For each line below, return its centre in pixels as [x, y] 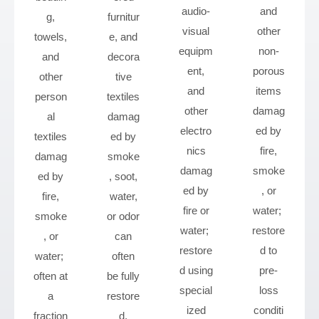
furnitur [123, 17]
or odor [123, 216]
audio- [196, 11]
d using [196, 270]
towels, [51, 37]
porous [268, 71]
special [196, 290]
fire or [196, 210]
